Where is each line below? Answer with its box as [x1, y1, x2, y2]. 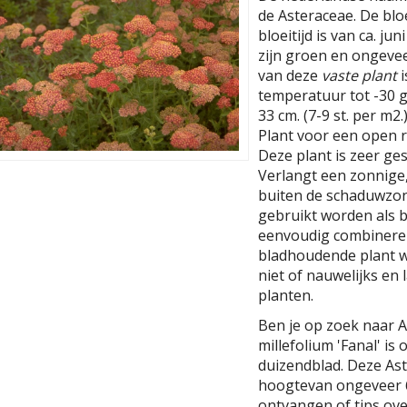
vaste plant [322, 65, 397, 85]
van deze [258, 65, 322, 85]
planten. [258, 285, 313, 305]
